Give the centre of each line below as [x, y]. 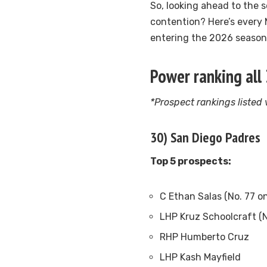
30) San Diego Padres [205, 138]
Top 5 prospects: [191, 162]
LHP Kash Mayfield [200, 257]
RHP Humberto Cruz [204, 237]
